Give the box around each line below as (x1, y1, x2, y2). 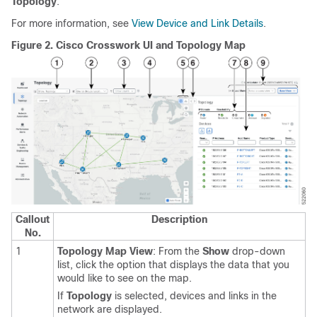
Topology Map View (57, 246, 153, 258)
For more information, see (11, 18, 132, 30)
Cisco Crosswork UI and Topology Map (56, 40, 246, 52)
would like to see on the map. (57, 272, 192, 284)
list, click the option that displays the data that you (57, 259, 289, 271)
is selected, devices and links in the (112, 290, 277, 302)
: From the (153, 246, 202, 258)
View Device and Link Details (132, 18, 263, 30)
